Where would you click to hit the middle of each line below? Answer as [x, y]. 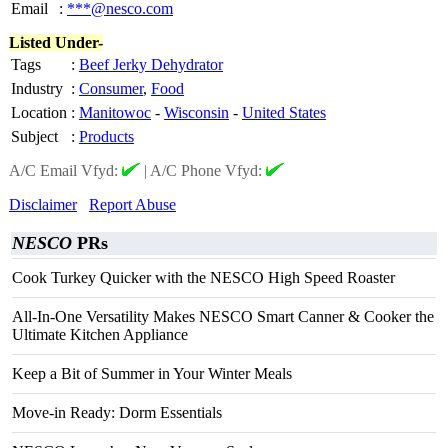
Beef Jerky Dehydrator [151, 64]
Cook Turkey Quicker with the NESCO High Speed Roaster [203, 277]
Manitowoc [115, 112]
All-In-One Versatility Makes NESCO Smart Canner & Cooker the [223, 316]
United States [284, 112]
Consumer [111, 88]
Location [39, 112]
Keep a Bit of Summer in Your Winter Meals [152, 373]
